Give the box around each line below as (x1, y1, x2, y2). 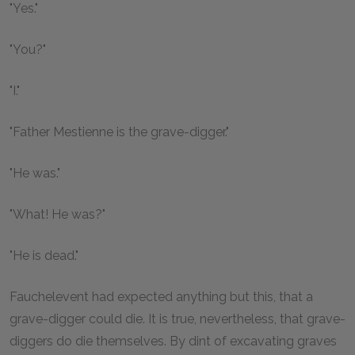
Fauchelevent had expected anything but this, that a (10, 288, 313, 304)
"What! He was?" (10, 206, 105, 222)
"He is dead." (10, 247, 78, 263)
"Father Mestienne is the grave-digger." (10, 124, 229, 139)
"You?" (10, 41, 46, 57)
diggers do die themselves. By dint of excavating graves (10, 333, 337, 349)
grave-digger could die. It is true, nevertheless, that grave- (10, 311, 345, 326)
